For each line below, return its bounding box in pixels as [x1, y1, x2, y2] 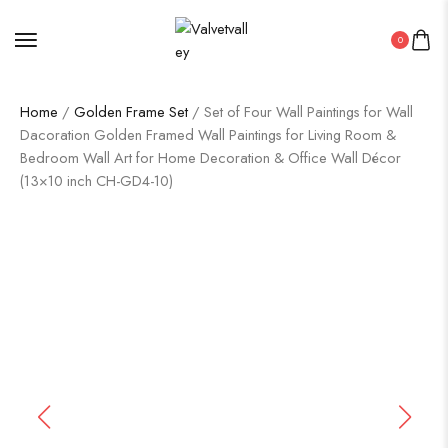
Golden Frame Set [74, 101, 188, 122]
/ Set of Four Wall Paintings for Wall [188, 101, 413, 122]
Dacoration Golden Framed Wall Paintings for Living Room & [20, 124, 396, 145]
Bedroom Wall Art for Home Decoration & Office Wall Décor [20, 147, 401, 168]
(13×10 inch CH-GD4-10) [20, 170, 173, 191]
